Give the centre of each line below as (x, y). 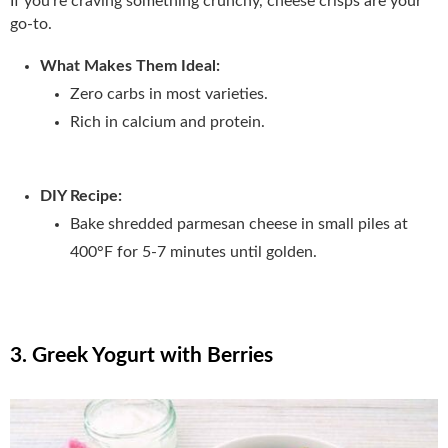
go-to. (31, 24)
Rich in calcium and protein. (167, 122)
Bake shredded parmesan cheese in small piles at (239, 224)
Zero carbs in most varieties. (169, 94)
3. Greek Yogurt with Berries (141, 356)
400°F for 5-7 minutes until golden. (193, 252)
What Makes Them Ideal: (130, 66)
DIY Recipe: (81, 196)
